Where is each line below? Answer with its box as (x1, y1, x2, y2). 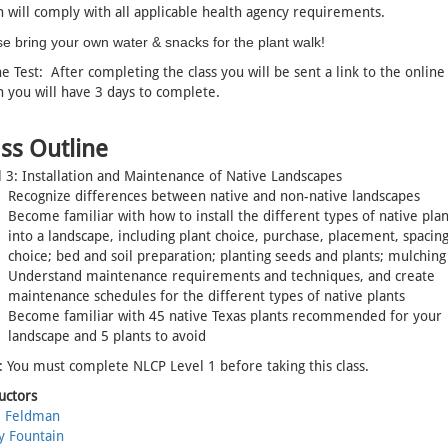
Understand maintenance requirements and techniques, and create (7, 267, 435, 284)
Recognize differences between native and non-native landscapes (7, 187, 420, 204)
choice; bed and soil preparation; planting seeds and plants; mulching (7, 247, 446, 264)
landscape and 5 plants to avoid (7, 327, 206, 344)
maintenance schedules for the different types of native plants (7, 287, 405, 304)
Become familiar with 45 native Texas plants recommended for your (7, 307, 442, 324)
